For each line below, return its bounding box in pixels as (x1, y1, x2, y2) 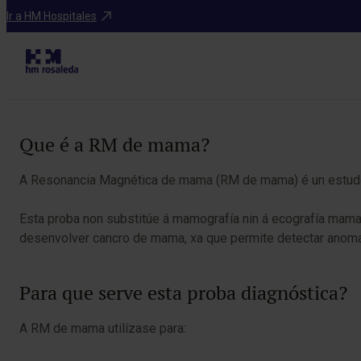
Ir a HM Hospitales (6, 9, 97, 23)
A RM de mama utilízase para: (19, 321, 186, 336)
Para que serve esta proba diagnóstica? (19, 280, 347, 305)
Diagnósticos (19, 7, 80, 19)
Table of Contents (37, 90, 128, 103)
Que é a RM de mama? (19, 132, 210, 157)
